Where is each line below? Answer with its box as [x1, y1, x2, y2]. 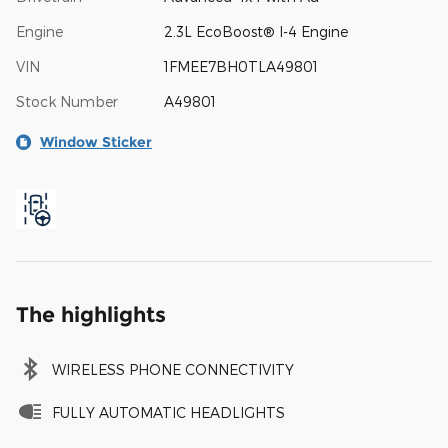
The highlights [16, 301, 166, 327]
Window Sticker [40, 132, 152, 151]
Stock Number [16, 92, 118, 110]
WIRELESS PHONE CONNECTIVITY [52, 360, 294, 378]
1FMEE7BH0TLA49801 [163, 57, 318, 75]
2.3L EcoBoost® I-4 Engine [163, 22, 348, 40]
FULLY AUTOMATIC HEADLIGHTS [52, 403, 285, 421]
